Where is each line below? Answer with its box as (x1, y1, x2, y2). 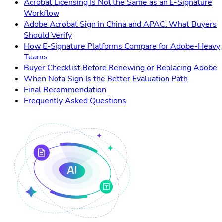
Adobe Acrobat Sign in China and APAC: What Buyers (24, 18, 217, 30)
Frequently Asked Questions (24, 95, 126, 106)
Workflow (24, 7, 59, 19)
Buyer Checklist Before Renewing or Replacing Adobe (24, 62, 217, 73)
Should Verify (24, 29, 72, 41)
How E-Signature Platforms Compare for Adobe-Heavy (24, 40, 220, 52)
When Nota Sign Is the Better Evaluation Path (24, 73, 188, 84)
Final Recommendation (24, 84, 106, 95)
